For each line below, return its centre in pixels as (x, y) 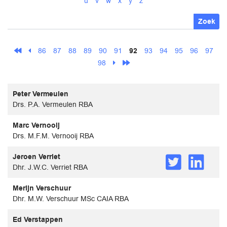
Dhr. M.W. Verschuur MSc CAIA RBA (71, 198)
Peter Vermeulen (41, 94)
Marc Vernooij (36, 125)
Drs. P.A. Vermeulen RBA (53, 104)
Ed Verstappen (38, 219)
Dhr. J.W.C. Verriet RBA (50, 167)
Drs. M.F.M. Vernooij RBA (53, 136)
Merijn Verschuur (42, 188)
